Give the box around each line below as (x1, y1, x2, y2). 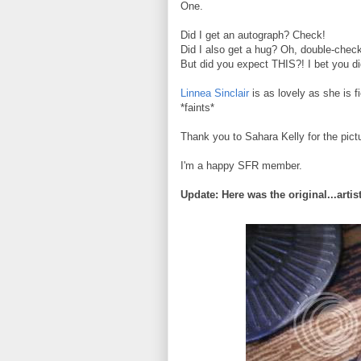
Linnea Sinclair (180, 86, 249, 99)
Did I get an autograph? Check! (180, 28, 326, 41)
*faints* (180, 101, 214, 114)
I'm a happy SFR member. (180, 159, 302, 172)
